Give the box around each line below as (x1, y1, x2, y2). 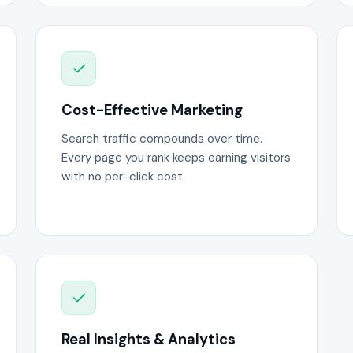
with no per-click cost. (61, 169, 186, 185)
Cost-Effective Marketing (61, 100, 243, 120)
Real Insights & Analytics (61, 330, 236, 350)
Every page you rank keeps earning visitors (61, 150, 292, 166)
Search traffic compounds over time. (61, 131, 263, 147)
